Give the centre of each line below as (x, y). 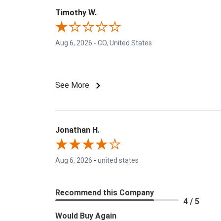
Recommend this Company (105, 193)
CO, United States (125, 43)
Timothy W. (76, 13)
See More (73, 85)
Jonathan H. (77, 130)
